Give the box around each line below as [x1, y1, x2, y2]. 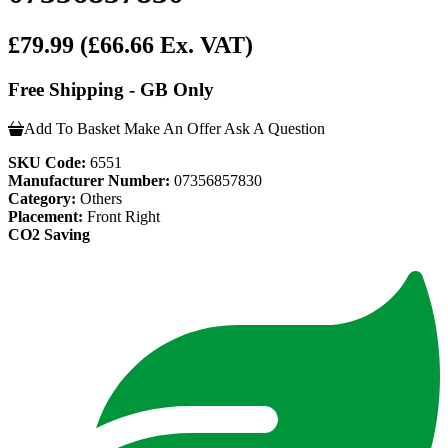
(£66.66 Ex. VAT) [80, 32, 253, 59]
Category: [8, 189, 76, 207]
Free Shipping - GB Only [8, 79, 214, 101]
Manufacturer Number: [8, 171, 170, 189]
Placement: [8, 207, 83, 225]
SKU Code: [8, 153, 86, 171]
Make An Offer [124, 119, 221, 137]
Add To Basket [24, 119, 120, 137]
